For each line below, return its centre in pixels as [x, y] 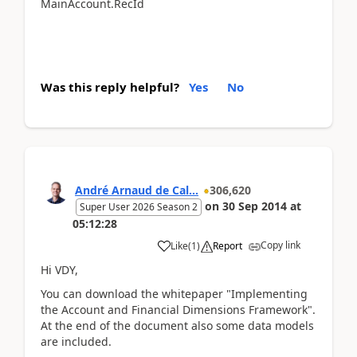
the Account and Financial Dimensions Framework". [178, 310]
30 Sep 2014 [255, 206]
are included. [76, 341]
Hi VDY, [59, 269]
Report [228, 245]
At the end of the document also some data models [177, 326]
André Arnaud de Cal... [137, 190]
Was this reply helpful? [110, 86]
